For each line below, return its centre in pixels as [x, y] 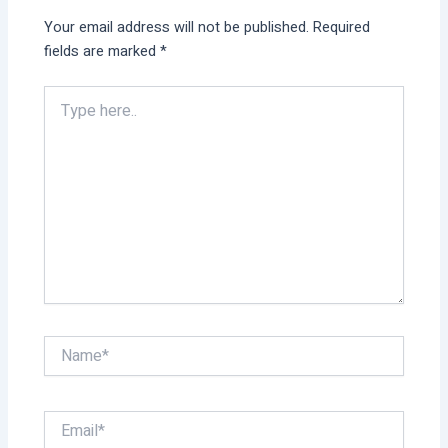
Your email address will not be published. [177, 28]
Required [342, 28]
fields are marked [102, 52]
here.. [61, 114]
